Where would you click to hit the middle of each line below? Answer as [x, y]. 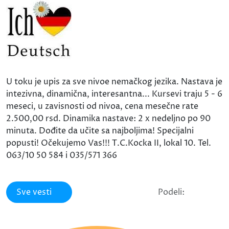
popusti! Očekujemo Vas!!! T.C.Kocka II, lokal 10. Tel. [109, 143]
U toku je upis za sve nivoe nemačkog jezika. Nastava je [114, 82]
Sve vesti [34, 192]
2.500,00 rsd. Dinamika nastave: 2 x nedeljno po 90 [108, 119]
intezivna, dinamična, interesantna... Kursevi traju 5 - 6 [114, 94]
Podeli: [171, 192]
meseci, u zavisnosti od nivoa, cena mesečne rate [102, 107]
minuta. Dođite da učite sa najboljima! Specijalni [100, 131]
